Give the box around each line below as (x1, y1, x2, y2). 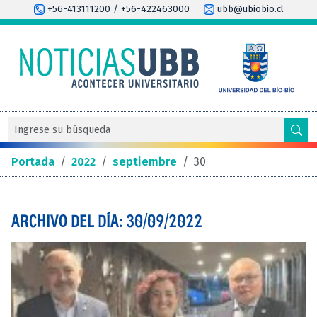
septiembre (113, 154, 177, 168)
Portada (11, 154, 54, 168)
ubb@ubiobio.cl (214, 4, 284, 15)
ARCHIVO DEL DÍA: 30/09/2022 (11, 210, 202, 231)
